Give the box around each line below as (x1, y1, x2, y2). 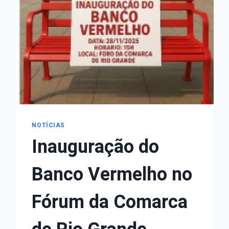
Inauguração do (32, 133, 159, 161)
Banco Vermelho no (32, 161, 193, 188)
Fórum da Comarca (32, 188, 188, 216)
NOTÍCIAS (32, 121, 65, 130)
